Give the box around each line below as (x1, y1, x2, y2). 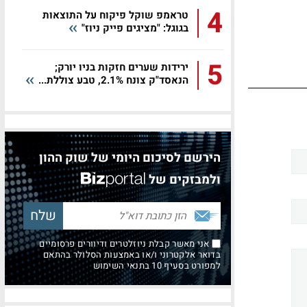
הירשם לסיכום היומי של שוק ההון (39, 149, 221, 167)
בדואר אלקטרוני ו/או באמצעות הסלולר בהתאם (43, 248, 221, 261)
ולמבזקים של (149, 171, 221, 189)
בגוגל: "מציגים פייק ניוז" (79, 21, 188, 36)
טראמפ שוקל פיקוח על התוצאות (42, 8, 188, 23)
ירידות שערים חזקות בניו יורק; (55, 60, 188, 75)
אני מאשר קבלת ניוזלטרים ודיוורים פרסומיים (39, 237, 212, 250)
